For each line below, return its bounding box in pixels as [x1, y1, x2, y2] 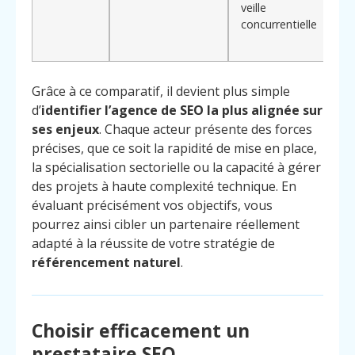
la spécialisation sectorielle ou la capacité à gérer [32, 158, 321, 176]
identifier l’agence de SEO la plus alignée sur [41, 101, 323, 119]
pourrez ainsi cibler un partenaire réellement [32, 215, 300, 233]
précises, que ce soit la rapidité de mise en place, [32, 139, 317, 157]
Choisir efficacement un [32, 317, 250, 343]
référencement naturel [32, 253, 181, 271]
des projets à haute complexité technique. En [32, 177, 296, 195]
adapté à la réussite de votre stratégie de [32, 234, 275, 252]
